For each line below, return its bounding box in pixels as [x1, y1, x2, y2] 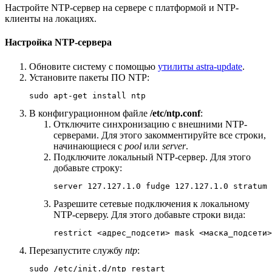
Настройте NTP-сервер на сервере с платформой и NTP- [5, 2, 239, 13]
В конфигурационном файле [29, 107, 150, 118]
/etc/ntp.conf [150, 107, 200, 118]
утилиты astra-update [158, 61, 242, 72]
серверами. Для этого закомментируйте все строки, [53, 129, 266, 140]
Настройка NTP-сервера [5, 37, 112, 48]
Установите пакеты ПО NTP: [29, 72, 152, 83]
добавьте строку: [53, 162, 124, 173]
